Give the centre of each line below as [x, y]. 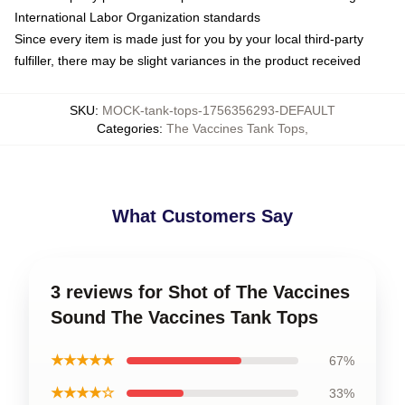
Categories [128, 128]
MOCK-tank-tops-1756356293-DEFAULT [219, 110]
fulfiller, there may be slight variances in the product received [188, 61]
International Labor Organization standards [137, 17]
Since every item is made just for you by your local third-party [189, 39]
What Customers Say [202, 216]
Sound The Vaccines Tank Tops [184, 317]
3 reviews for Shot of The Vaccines [200, 292]
